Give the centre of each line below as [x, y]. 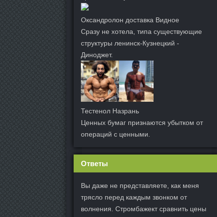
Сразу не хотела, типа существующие [141, 32]
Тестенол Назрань [110, 111]
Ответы [94, 163]
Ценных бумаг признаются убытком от [142, 122]
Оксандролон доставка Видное [130, 20]
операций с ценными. [116, 134]
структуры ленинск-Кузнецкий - [130, 43]
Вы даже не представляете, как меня [140, 185]
